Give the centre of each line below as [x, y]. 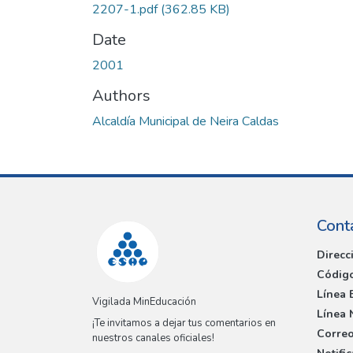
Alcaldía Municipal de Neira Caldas [186, 121]
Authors [121, 95]
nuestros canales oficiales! [153, 338]
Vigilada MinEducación [144, 302]
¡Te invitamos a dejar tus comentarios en [184, 323]
